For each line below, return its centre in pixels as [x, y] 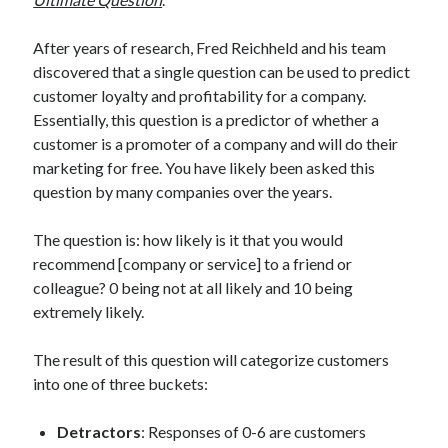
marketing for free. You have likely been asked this [204, 168]
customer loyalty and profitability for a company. [200, 96]
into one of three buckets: [121, 384]
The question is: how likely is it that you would [188, 240]
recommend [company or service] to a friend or [193, 264]
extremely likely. [89, 312]
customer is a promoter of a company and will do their [216, 144]
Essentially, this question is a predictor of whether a [206, 120]
